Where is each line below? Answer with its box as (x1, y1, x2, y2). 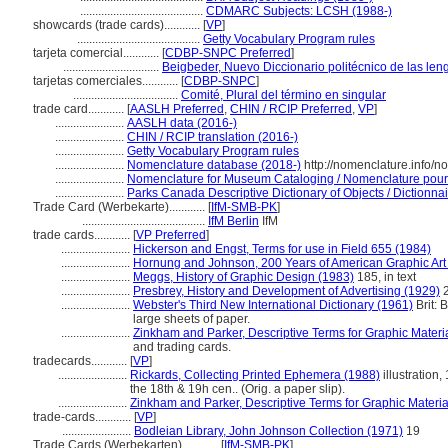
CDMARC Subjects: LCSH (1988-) (206, 4, 392, 18)
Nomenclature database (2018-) (127, 158, 301, 172)
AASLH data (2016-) (127, 116, 237, 130)
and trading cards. (133, 340, 231, 354)
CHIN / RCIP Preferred (230, 102, 352, 116)
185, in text (354, 270, 416, 284)
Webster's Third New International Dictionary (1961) (133, 298, 413, 312)
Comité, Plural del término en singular (181, 88, 386, 102)
